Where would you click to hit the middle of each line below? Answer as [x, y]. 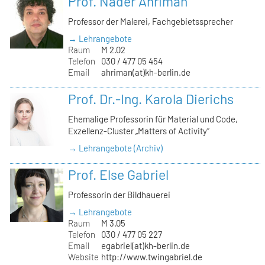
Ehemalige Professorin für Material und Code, [153, 119]
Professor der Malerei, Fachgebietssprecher [151, 21]
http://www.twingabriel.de [151, 257]
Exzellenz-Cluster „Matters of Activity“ [139, 131]
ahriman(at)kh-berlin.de [146, 72]
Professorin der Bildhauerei [119, 195]
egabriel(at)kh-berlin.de [145, 246]
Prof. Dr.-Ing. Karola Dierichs [151, 99]
